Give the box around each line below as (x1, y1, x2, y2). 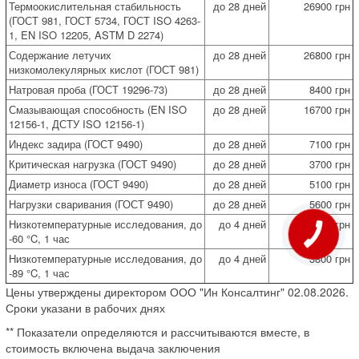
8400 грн (309, 81, 350, 97)
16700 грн (304, 101, 350, 117)
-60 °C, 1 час (9, 230, 70, 246)
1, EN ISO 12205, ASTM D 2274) (9, 26, 163, 42)
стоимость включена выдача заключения (6, 339, 220, 356)
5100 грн (309, 175, 350, 192)
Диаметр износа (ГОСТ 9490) (9, 175, 148, 192)
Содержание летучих (9, 46, 111, 63)
